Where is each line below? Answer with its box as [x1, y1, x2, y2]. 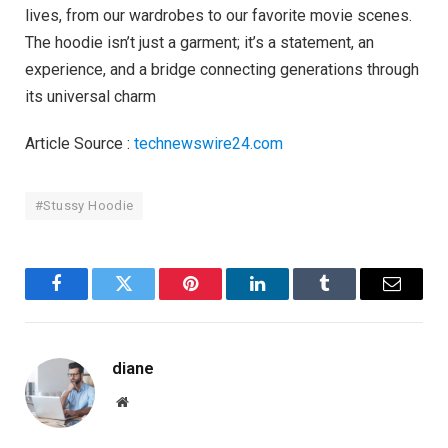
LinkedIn [256, 289, 322, 308]
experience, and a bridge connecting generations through [25, 59, 419, 79]
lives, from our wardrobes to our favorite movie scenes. [25, 5, 412, 25]
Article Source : [25, 134, 134, 154]
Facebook [55, 289, 125, 308]
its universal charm [25, 86, 156, 106]
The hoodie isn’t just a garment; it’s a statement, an [25, 32, 374, 52]
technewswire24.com [134, 134, 283, 154]
